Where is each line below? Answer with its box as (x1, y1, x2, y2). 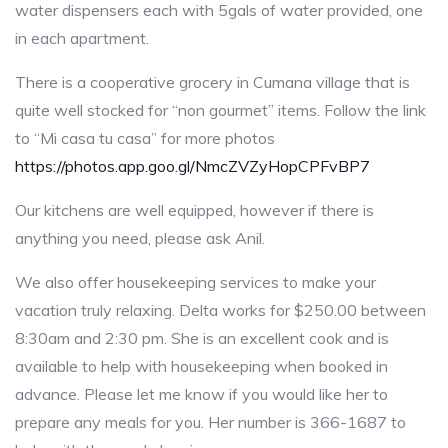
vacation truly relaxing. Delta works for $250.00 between (15, 300, 426, 321)
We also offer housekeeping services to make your (15, 272, 376, 293)
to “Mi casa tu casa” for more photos (15, 128, 275, 149)
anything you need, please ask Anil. (15, 228, 265, 249)
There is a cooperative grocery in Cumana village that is (15, 72, 410, 93)
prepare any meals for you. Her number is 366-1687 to (15, 412, 406, 433)
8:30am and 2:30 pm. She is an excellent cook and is (15, 328, 389, 349)
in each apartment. (15, 28, 149, 49)
